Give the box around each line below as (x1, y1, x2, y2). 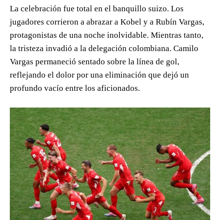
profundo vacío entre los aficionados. (10, 83, 140, 93)
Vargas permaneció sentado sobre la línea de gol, (10, 56, 179, 66)
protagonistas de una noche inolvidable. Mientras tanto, (10, 30, 203, 40)
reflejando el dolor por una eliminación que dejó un (10, 70, 189, 80)
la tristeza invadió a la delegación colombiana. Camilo (10, 43, 198, 53)
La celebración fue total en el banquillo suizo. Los (10, 3, 184, 13)
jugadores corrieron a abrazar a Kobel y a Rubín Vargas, (10, 17, 204, 27)
